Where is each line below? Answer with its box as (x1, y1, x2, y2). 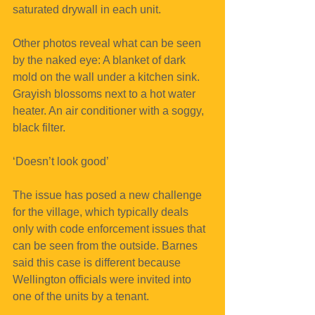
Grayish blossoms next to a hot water (13, 88, 198, 101)
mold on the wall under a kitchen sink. (13, 71, 202, 84)
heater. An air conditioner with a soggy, (13, 105, 207, 117)
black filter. (13, 122, 65, 134)
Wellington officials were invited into (13, 274, 194, 286)
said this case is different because (13, 257, 184, 269)
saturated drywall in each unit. (13, 4, 161, 16)
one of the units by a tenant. (13, 290, 149, 303)
